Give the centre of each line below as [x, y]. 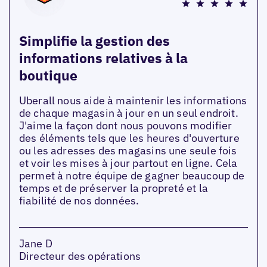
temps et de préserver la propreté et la [113, 188]
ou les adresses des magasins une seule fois [128, 150]
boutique [48, 75]
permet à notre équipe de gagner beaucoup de [132, 175]
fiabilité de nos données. [79, 200]
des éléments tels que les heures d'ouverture [129, 138]
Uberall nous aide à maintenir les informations [133, 100]
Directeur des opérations [80, 256]
